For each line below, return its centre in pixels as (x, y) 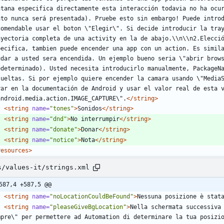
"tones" (62, 108)
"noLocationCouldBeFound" (91, 196)
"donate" (63, 129)
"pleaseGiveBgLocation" (88, 207)
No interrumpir (95, 119)
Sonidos (90, 108)
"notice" (63, 140)
